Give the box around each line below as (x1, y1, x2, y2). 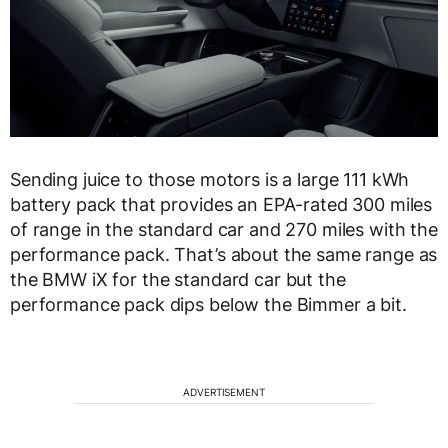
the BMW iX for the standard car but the (10, 268, 346, 290)
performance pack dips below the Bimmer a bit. (10, 293, 407, 315)
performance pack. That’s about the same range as (10, 243, 438, 265)
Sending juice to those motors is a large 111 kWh (10, 168, 410, 190)
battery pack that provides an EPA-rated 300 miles (10, 193, 433, 215)
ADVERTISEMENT (183, 385, 265, 398)
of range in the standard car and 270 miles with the (10, 218, 438, 240)
